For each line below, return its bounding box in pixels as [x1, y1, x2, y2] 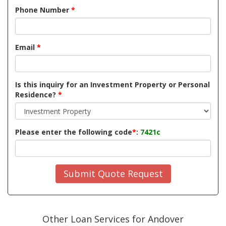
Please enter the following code [15, 127, 132, 137]
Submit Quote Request [63, 167, 163, 180]
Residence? [15, 90, 58, 100]
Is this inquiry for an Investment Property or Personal [15, 80, 210, 90]
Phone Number [15, 5, 71, 15]
